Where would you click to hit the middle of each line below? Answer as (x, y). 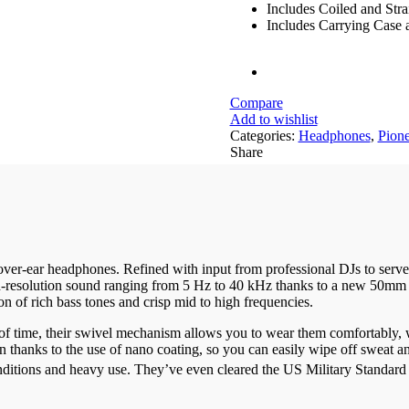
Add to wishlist (273, 120)
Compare (256, 103)
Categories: (264, 136)
